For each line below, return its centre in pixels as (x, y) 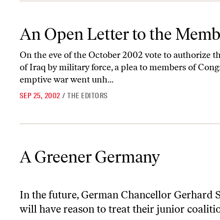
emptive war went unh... (67, 80)
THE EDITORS (88, 96)
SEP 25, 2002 (40, 96)
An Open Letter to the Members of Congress (87, 25)
